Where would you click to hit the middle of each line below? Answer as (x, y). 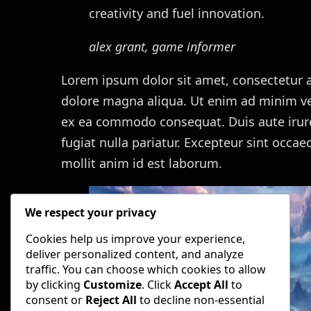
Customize (112, 285)
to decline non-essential (201, 300)
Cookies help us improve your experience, (135, 239)
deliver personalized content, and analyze (135, 254)
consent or (56, 300)
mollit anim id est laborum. (142, 163)
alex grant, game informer (162, 47)
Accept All (201, 285)
